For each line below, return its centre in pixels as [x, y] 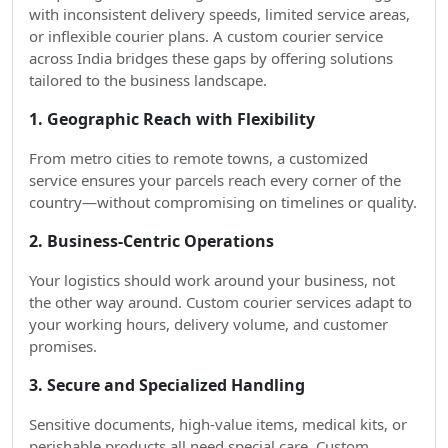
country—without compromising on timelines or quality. [223, 202]
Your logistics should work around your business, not [212, 280]
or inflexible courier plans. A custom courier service [206, 36]
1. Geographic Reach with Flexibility [172, 119]
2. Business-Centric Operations [151, 241]
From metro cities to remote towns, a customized [198, 158]
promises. [63, 346]
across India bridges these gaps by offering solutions [211, 58]
